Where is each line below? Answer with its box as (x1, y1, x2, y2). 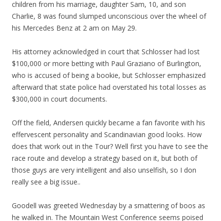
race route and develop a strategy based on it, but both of (12, 153, 197, 163)
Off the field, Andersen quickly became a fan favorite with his (12, 118, 205, 127)
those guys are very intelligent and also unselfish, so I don (12, 165, 196, 175)
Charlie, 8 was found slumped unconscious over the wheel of (12, 11, 206, 21)
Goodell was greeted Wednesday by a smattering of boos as (12, 201, 205, 210)
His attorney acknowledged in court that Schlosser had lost (12, 47, 200, 56)
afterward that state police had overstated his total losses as (12, 82, 206, 92)
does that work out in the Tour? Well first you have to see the (12, 142, 208, 151)
